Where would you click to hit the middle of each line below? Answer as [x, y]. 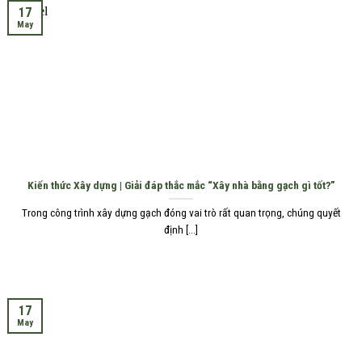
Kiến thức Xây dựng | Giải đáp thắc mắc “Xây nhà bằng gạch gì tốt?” [181, 185]
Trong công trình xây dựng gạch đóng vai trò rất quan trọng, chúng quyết [181, 213]
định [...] [181, 230]
